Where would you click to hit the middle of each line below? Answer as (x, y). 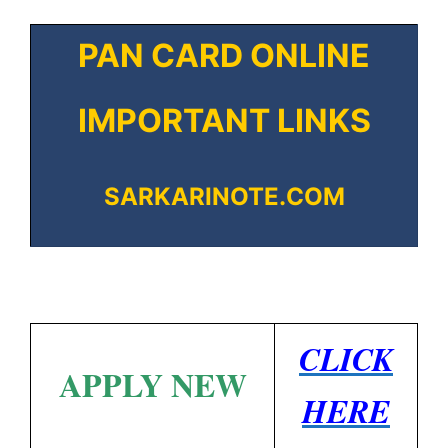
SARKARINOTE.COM (224, 196)
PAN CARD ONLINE (224, 56)
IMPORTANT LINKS (224, 121)
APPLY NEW (152, 385)
